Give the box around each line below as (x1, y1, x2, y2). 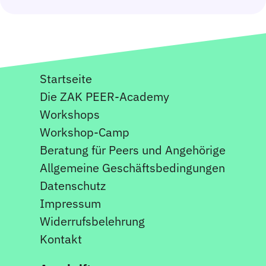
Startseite (40, 70, 93, 87)
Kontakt (40, 230, 83, 247)
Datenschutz (40, 177, 106, 194)
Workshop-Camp (40, 123, 130, 140)
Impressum (40, 195, 102, 211)
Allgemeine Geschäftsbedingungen (40, 159, 226, 176)
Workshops (40, 106, 100, 122)
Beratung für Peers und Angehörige (40, 141, 226, 158)
